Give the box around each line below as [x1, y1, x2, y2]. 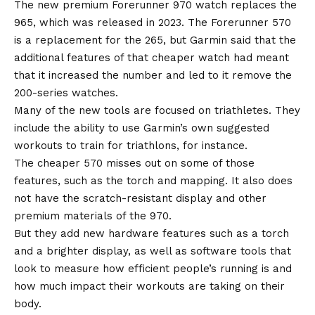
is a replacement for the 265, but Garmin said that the [14, 33, 296, 46]
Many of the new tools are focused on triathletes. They [14, 103, 300, 117]
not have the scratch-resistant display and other [14, 191, 266, 205]
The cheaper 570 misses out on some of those [14, 156, 255, 169]
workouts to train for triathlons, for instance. [14, 139, 247, 152]
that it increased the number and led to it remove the [14, 68, 292, 82]
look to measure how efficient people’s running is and [14, 262, 292, 275]
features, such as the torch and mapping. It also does [14, 174, 292, 187]
